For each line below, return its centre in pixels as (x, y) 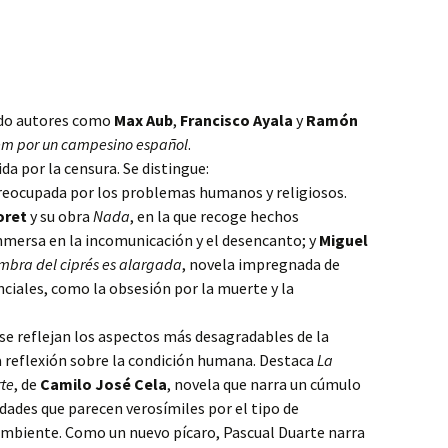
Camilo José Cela (103, 384)
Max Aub (143, 120)
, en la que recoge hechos (214, 216)
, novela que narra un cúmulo (264, 384)
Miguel (343, 240)
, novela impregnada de (261, 264)
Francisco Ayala (236, 120)
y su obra (60, 216)
